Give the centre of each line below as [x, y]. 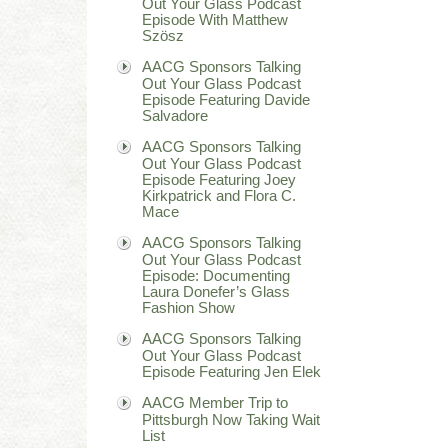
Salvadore [175, 115]
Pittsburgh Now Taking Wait [231, 419]
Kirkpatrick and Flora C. [219, 195]
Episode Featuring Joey [219, 179]
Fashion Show [188, 307]
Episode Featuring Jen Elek [231, 371]
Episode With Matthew [215, 19]
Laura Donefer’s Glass [216, 291]
